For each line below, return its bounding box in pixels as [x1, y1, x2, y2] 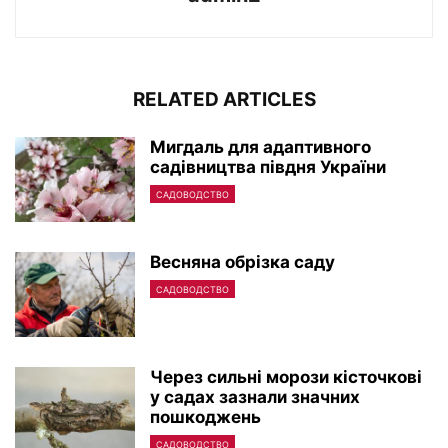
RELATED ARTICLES [132, 87, 316, 111]
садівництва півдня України [150, 156, 386, 177]
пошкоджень [150, 406, 261, 427]
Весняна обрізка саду [150, 251, 335, 272]
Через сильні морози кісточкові [150, 366, 422, 387]
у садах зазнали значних [150, 386, 360, 407]
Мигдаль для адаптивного [150, 136, 371, 157]
